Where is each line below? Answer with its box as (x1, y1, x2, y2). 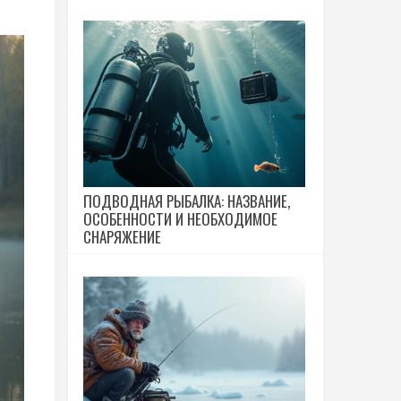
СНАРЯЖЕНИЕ (83, 226, 161, 248)
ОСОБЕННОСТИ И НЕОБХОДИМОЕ (83, 208, 277, 230)
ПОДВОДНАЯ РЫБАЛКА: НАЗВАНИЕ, (83, 190, 290, 212)
